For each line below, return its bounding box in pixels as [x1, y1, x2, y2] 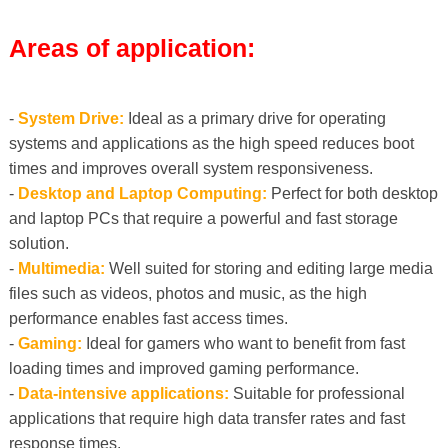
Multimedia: [17, 260, 105, 278]
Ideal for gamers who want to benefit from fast [81, 335, 405, 353]
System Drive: [17, 110, 124, 128]
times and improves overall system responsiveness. [8, 160, 373, 178]
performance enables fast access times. [8, 310, 288, 328]
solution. [8, 235, 69, 253]
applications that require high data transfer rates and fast [8, 410, 405, 428]
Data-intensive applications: [17, 385, 229, 403]
